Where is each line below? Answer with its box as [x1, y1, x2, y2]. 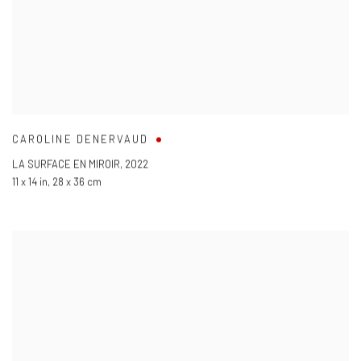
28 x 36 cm [52, 175, 102, 189]
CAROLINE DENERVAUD [12, 132, 149, 146]
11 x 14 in [12, 175, 48, 189]
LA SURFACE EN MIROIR [12, 157, 120, 171]
